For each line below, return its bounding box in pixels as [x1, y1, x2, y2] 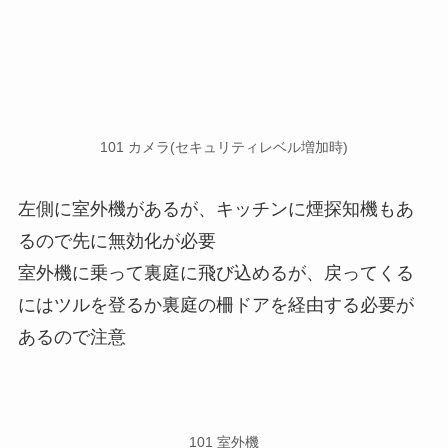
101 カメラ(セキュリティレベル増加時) [100, 139, 348, 156]
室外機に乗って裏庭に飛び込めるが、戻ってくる [17, 262, 414, 283]
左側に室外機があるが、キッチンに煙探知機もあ [17, 198, 414, 219]
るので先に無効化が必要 [17, 230, 216, 251]
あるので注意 [17, 326, 126, 347]
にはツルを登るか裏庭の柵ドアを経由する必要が [17, 294, 414, 315]
